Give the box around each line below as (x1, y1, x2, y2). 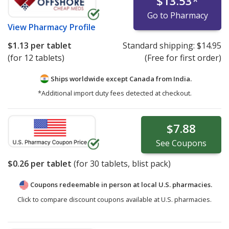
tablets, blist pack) (99, 158, 171, 170)
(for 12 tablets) (8, 52, 64, 63)
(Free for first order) (144, 52, 221, 63)
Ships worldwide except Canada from (49, 74, 173, 83)
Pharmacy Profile (29, 21, 96, 33)
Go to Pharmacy (147, 9, 208, 21)
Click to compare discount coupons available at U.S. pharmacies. (17, 195, 212, 204)
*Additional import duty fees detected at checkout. (37, 88, 192, 98)
